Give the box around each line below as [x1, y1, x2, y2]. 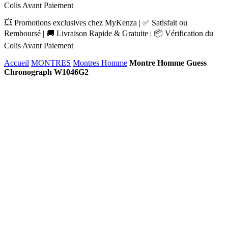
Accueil [4, 59, 29, 67]
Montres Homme [73, 59, 127, 67]
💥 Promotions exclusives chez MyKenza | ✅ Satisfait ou [4, 18, 187, 27]
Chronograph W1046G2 [4, 68, 89, 76]
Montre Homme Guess [129, 59, 207, 67]
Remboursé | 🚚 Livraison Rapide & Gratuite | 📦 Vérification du [4, 29, 213, 38]
